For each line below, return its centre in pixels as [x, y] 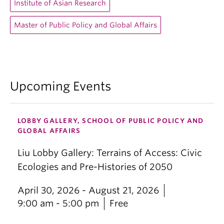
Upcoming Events [60, 86]
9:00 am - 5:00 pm [58, 203]
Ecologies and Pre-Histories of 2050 [95, 167]
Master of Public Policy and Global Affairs [85, 25]
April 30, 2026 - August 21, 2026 [88, 190]
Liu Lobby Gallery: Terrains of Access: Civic [110, 153]
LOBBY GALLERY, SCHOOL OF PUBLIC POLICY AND [111, 121]
